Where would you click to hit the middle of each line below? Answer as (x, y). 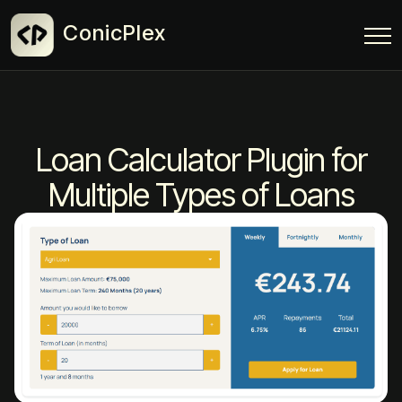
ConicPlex (114, 33)
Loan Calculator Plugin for (201, 159)
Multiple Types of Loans (201, 194)
